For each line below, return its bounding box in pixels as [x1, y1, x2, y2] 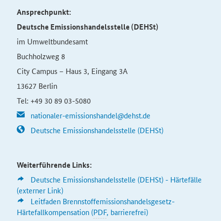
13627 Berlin [16, 80, 57, 91]
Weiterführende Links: [16, 159, 92, 170]
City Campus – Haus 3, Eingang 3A [16, 66, 128, 76]
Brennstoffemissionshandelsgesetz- [62, 196, 175, 206]
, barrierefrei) [106, 207, 148, 217]
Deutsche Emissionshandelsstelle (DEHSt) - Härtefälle [30, 174, 202, 184]
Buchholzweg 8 [16, 51, 65, 61]
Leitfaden [30, 196, 63, 206]
